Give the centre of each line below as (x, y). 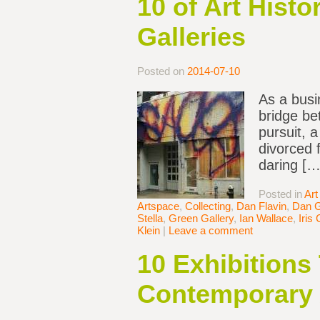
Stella (150, 219)
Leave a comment (211, 231)
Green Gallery (201, 219)
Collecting (208, 206)
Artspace (158, 206)
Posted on (162, 71)
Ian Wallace (266, 219)
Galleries (191, 37)
